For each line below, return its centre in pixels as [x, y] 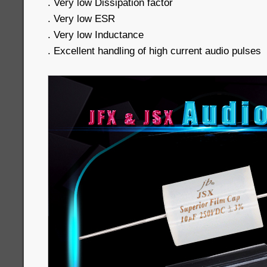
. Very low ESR [81, 19]
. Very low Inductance [96, 35]
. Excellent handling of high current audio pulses [154, 51]
